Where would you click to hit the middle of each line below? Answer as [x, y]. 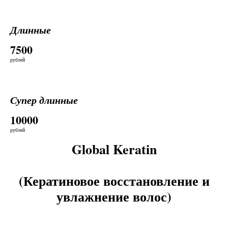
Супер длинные [44, 100]
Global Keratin [114, 149]
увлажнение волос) [114, 196]
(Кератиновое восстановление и [114, 181]
